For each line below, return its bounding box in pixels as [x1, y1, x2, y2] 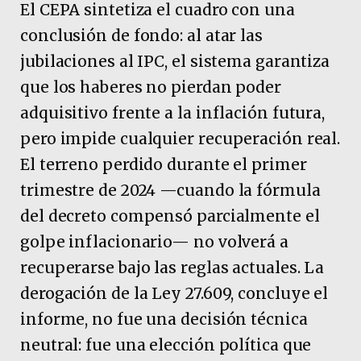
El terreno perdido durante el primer [20, 154, 307, 174]
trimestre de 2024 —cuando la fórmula [20, 180, 321, 200]
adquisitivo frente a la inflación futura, [20, 102, 326, 122]
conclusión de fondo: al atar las [20, 25, 263, 45]
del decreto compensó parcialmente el [20, 205, 320, 226]
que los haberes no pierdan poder [20, 77, 281, 97]
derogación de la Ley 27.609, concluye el [20, 283, 329, 303]
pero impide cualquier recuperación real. [20, 128, 341, 148]
